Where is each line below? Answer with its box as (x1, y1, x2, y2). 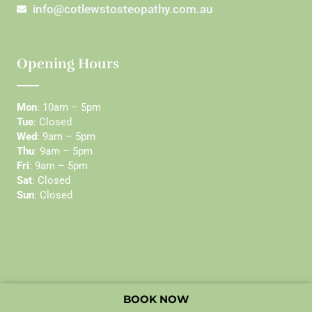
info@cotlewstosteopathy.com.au (32, 1, 212, 16)
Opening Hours (17, 54, 119, 72)
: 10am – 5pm (37, 100, 101, 114)
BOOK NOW (123, 292, 189, 306)
